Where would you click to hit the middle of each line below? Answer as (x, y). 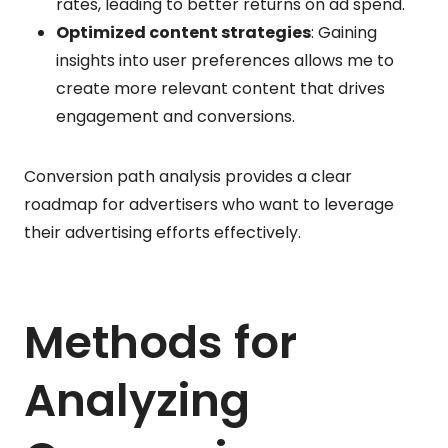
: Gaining (344, 32)
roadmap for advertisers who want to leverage (209, 204)
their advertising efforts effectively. (162, 232)
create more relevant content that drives (220, 88)
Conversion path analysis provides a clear (188, 176)
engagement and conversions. (175, 116)
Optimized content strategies (183, 32)
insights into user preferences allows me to (225, 60)
